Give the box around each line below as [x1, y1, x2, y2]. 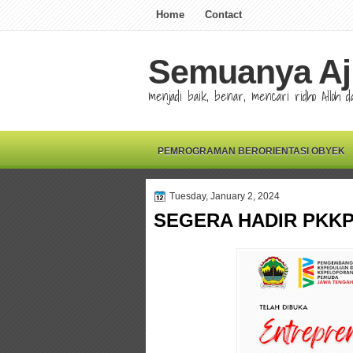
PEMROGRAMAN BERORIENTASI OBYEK [158, 146, 345, 157]
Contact [205, 9, 242, 20]
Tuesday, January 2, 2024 [169, 191, 280, 202]
